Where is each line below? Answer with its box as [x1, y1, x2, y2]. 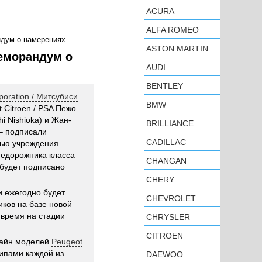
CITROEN [146, 231, 183, 240]
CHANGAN [146, 156, 187, 166]
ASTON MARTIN [146, 44, 208, 53]
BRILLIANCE [146, 119, 194, 128]
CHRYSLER [146, 212, 190, 222]
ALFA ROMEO [146, 25, 199, 35]
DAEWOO [146, 250, 183, 259]
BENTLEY [146, 81, 183, 91]
